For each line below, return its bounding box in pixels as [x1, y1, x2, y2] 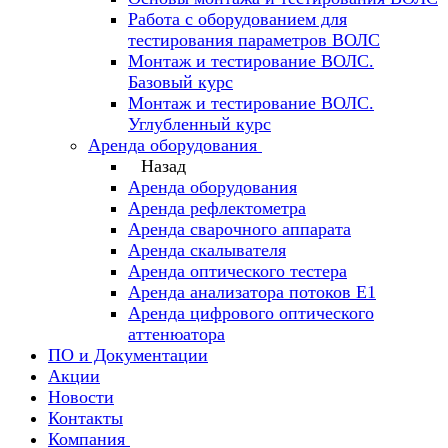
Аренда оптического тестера [128, 261, 347, 281]
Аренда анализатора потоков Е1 [128, 282, 376, 302]
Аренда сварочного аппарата [128, 219, 351, 239]
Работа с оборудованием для [128, 9, 347, 29]
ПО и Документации [48, 345, 208, 365]
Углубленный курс [128, 114, 271, 134]
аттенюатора [128, 324, 225, 344]
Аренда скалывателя [128, 240, 286, 260]
